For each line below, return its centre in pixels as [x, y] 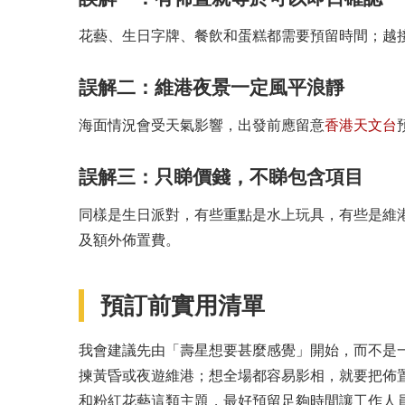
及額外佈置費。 [129, 239]
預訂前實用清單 [183, 306]
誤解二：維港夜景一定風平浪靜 [212, 88]
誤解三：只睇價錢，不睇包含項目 [221, 177]
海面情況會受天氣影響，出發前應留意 [202, 124]
